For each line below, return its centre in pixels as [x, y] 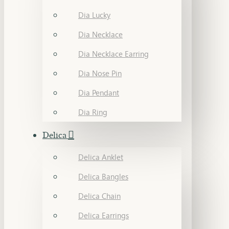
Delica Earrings [104, 215]
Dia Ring [93, 112]
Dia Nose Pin [100, 73]
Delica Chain [99, 196]
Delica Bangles [103, 176]
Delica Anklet [101, 157]
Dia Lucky [94, 15]
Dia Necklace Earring [113, 54]
